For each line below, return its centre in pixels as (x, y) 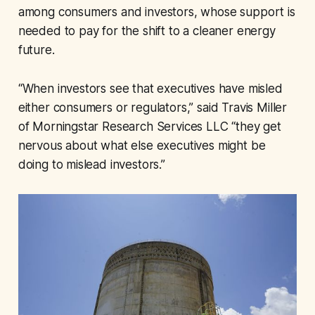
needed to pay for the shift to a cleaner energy (147, 31)
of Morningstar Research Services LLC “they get (149, 127)
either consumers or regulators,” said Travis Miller (153, 108)
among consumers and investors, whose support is (156, 12)
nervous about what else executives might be (142, 146)
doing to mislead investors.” (91, 165)
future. (36, 50)
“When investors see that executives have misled (150, 89)
